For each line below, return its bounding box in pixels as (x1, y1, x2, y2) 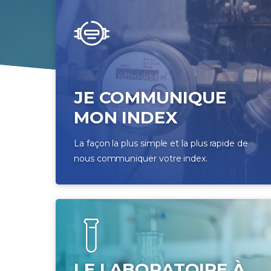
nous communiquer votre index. (74, 153, 207, 165)
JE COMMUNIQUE (74, 87, 227, 108)
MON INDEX (74, 107, 178, 128)
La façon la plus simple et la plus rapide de (74, 138, 248, 149)
